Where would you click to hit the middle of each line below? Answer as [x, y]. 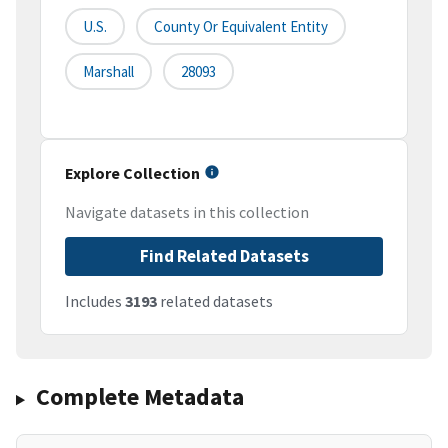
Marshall [108, 72]
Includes [95, 301]
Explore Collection [132, 173]
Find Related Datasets [224, 256]
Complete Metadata [139, 397]
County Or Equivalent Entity [241, 27]
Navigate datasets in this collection [187, 212]
